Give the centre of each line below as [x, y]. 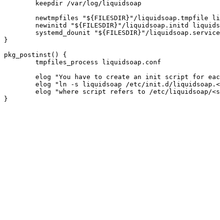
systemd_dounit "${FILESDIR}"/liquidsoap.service [20, 33]
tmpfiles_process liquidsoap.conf [20, 62]
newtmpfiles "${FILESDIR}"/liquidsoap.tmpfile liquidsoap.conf [20, 18]
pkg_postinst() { [35, 55]
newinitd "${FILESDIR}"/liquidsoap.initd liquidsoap [20, 25]
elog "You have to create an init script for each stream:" [20, 77]
